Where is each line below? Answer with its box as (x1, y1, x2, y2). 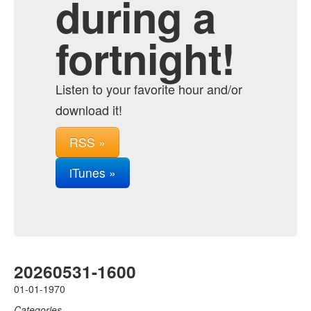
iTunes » (69, 164, 116, 181)
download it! (56, 101, 122, 119)
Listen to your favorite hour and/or (56, 80, 242, 98)
